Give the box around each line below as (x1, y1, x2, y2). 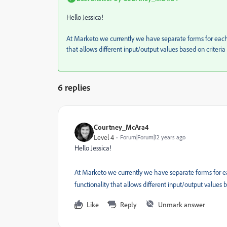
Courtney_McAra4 (94, 123, 148, 131)
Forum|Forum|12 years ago (120, 133, 185, 141)
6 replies (58, 82, 90, 93)
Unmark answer (158, 200, 205, 209)
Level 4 (94, 133, 114, 142)
